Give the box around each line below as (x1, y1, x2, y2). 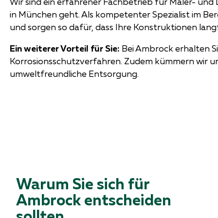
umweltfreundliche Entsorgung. (10, 68, 139, 79)
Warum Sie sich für (16, 174, 150, 193)
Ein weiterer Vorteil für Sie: (10, 43, 120, 54)
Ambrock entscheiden (16, 190, 172, 209)
